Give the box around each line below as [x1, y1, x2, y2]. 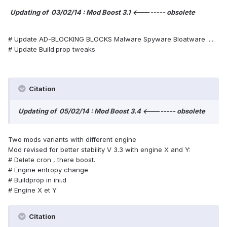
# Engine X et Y [8, 185, 57, 194]
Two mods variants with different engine [8, 135, 138, 143]
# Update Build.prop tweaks [8, 45, 95, 53]
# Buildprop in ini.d [8, 175, 66, 184]
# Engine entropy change [8, 165, 88, 174]
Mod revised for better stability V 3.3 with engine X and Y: [8, 145, 191, 154]
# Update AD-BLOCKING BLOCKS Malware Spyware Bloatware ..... [8, 34, 215, 43]
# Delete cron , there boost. [8, 155, 95, 164]
